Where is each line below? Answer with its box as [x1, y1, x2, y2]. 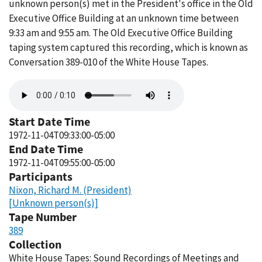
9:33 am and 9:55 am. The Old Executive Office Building [9, 26, 233, 39]
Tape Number [9, 209, 77, 224]
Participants [9, 169, 73, 184]
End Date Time [9, 142, 83, 156]
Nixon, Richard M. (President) [9, 184, 132, 196]
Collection [9, 237, 61, 251]
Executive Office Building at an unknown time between [9, 12, 239, 25]
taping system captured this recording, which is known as [9, 41, 248, 54]
